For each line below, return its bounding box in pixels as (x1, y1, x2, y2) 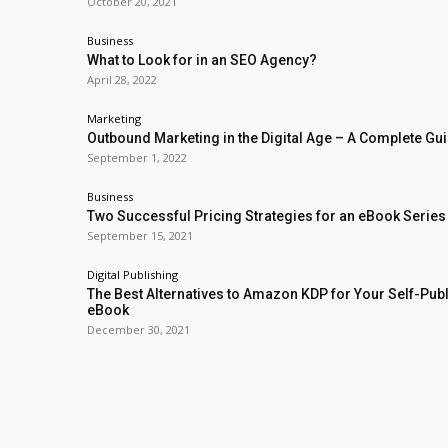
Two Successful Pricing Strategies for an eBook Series (87, 208, 446, 224)
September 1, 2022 (87, 150, 187, 165)
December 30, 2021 (87, 322, 190, 337)
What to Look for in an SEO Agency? (87, 52, 317, 68)
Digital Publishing (87, 267, 178, 282)
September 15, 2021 (87, 228, 193, 243)
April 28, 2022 (87, 72, 157, 87)
